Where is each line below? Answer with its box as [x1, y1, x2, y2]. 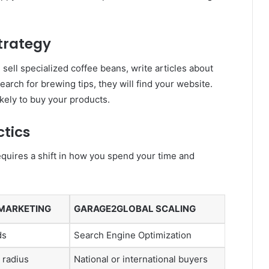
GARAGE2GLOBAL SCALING [74, 203, 196, 215]
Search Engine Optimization [74, 229, 192, 241]
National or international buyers [74, 253, 208, 265]
